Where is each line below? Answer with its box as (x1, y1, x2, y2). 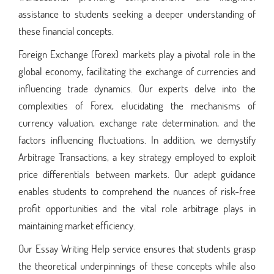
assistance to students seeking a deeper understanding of (18, 6, 256, 21)
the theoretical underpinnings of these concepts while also (18, 258, 256, 273)
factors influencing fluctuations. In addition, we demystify (18, 132, 256, 147)
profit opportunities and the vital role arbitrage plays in (18, 201, 256, 215)
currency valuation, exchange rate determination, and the (18, 115, 256, 130)
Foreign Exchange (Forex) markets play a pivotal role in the (18, 46, 256, 61)
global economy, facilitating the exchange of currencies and (18, 64, 256, 78)
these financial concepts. (18, 23, 114, 38)
